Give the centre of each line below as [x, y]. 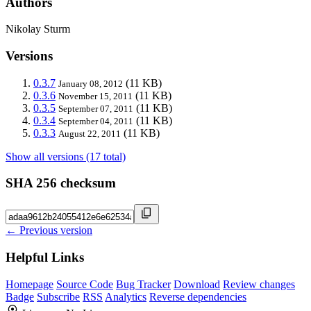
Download [197, 284]
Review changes [259, 284]
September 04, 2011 [96, 121]
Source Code [85, 284]
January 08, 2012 [91, 83]
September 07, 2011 [96, 108]
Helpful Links [45, 257]
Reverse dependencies [198, 296]
